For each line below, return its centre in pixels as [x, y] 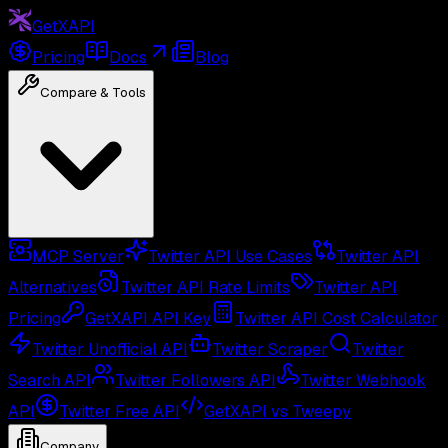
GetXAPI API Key [148, 318]
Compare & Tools [93, 92]
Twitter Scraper [270, 349]
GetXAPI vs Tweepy [277, 411]
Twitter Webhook [363, 380]
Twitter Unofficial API [110, 349]
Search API [49, 380]
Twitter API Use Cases [230, 256]
